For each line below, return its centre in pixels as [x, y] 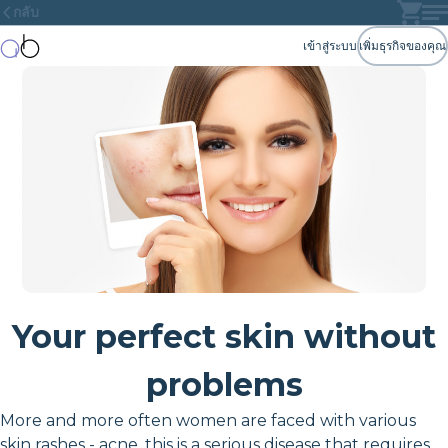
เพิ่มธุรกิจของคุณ [402, 45]
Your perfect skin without [224, 336]
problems [224, 384]
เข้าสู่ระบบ [330, 45]
